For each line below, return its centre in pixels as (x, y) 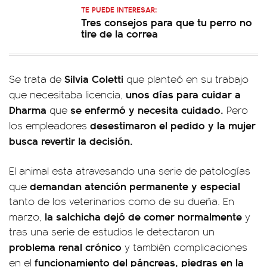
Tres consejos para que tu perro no (167, 22)
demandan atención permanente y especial (135, 186)
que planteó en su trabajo (187, 79)
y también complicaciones (184, 247)
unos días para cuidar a (183, 94)
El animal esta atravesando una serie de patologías (130, 170)
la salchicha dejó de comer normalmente (142, 216)
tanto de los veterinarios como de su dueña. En (122, 201)
